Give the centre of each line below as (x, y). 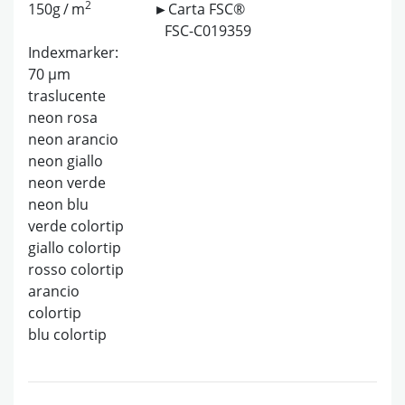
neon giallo (66, 161)
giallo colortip (75, 248)
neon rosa (63, 118)
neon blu (58, 205)
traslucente (67, 96)
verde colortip (76, 226)
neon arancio (73, 140)
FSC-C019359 (202, 31)
